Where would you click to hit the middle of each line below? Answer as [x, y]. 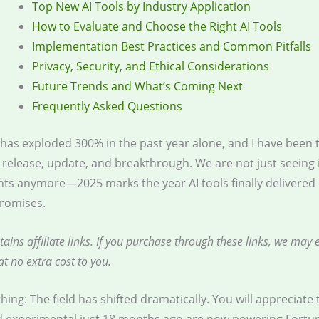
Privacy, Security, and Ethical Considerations [151, 67]
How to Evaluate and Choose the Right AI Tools [157, 27]
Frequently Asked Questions [107, 106]
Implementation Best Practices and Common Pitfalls [172, 47]
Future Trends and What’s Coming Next [137, 87]
